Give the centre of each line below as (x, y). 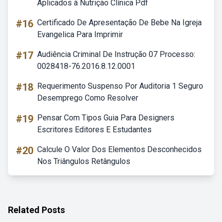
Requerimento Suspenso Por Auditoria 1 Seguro (120, 86)
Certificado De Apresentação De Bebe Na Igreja (119, 23)
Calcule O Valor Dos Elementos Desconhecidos (119, 149)
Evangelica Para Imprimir (80, 34)
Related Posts (36, 210)
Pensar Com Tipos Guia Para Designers (106, 118)
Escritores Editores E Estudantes (94, 130)
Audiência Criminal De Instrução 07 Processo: (116, 54)
